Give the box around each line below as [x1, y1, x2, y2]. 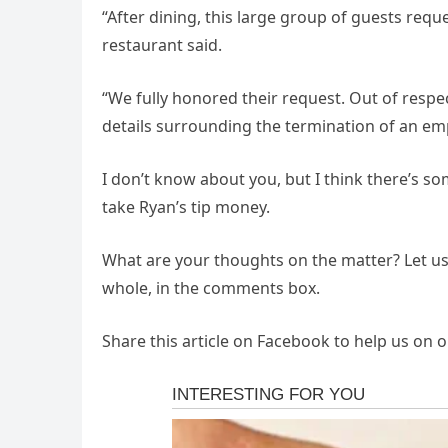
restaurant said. [102, 33, 222, 56]
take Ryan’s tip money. [102, 195, 270, 218]
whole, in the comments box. [102, 276, 320, 299]
